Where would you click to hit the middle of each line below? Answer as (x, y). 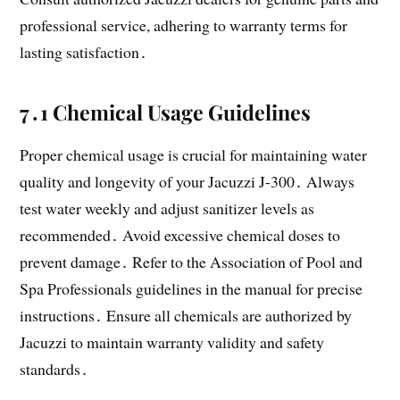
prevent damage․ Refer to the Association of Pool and (192, 262)
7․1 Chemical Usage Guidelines (166, 112)
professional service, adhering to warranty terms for (184, 25)
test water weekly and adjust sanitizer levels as (167, 208)
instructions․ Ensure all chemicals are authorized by (186, 316)
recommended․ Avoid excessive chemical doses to (180, 235)
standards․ (54, 369)
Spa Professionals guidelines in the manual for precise (192, 289)
